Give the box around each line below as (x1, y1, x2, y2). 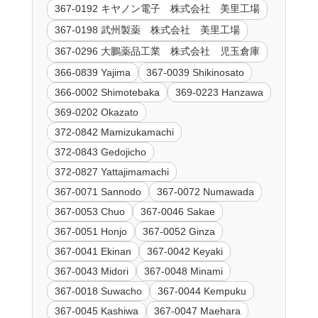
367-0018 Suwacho (54, 285, 142, 297)
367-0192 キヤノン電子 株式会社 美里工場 (54, 2, 260, 14)
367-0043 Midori (54, 265, 128, 277)
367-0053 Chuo (54, 205, 125, 217)
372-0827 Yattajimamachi (54, 165, 169, 177)
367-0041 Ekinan (54, 245, 131, 257)
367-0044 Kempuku (157, 285, 246, 297)
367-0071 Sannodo (54, 185, 141, 197)
